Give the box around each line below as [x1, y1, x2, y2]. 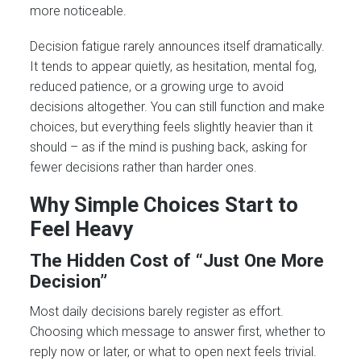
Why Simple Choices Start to [30, 193, 299, 218]
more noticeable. [30, 2, 127, 19]
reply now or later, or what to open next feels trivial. [30, 343, 317, 359]
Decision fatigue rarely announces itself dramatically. [30, 38, 326, 54]
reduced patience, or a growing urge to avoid [30, 78, 284, 94]
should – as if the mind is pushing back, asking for [30, 139, 308, 155]
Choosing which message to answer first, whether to [30, 323, 326, 339]
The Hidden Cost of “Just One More [30, 250, 325, 272]
